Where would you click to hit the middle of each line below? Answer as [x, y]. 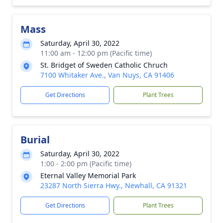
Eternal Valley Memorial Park [88, 175]
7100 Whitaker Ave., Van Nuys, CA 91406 [107, 75]
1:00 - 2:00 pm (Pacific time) [86, 164]
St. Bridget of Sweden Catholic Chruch [104, 65]
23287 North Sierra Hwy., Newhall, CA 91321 [114, 185]
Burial [35, 140]
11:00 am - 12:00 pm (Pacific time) [96, 53]
